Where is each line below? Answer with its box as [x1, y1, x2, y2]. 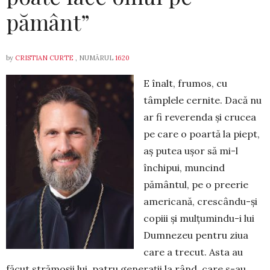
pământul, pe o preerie [143, 178, 248, 190]
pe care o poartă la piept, [143, 128, 260, 140]
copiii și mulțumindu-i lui [143, 212, 254, 224]
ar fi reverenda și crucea [143, 111, 256, 123]
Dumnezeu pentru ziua [143, 229, 248, 241]
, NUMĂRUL [74, 54, 115, 62]
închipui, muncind [143, 162, 225, 174]
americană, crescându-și [143, 195, 257, 207]
